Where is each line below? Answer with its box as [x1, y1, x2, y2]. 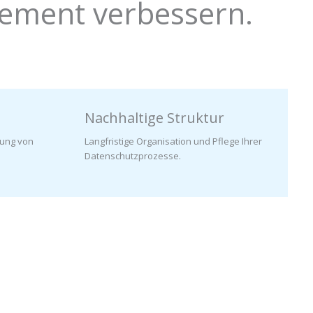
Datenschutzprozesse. [85, 149, 181, 162]
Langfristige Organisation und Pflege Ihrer [85, 134, 262, 147]
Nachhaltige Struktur [85, 108, 224, 127]
